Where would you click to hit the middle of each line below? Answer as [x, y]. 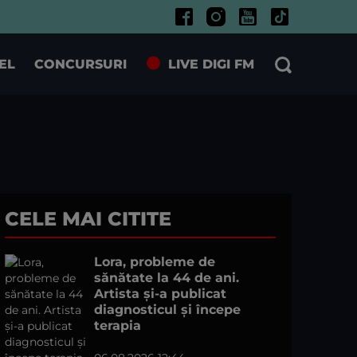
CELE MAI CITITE [88, 219]
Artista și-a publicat [160, 294]
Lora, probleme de [155, 262]
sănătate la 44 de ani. [167, 278]
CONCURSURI [80, 64]
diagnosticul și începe [167, 310]
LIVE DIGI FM [211, 64]
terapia [118, 326]
